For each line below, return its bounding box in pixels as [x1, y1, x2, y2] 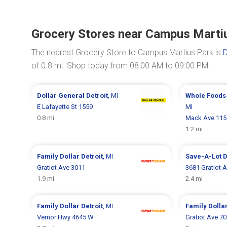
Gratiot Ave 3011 [37, 164, 86, 171]
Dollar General [37, 92, 87, 99]
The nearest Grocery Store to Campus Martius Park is [31, 48, 223, 57]
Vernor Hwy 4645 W [37, 213, 94, 221]
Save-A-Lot [185, 153, 223, 160]
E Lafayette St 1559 [37, 103, 93, 110]
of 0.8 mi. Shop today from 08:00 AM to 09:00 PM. [31, 61, 210, 70]
